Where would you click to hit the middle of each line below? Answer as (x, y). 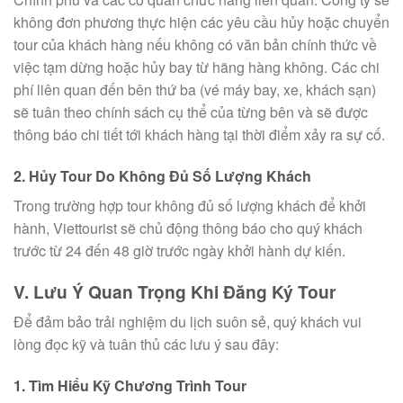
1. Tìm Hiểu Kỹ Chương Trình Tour (130, 386)
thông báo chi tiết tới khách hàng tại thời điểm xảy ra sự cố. (199, 135)
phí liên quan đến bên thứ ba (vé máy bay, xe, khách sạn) (195, 90)
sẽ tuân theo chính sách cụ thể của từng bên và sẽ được (191, 112)
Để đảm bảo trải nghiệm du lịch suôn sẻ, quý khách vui (188, 322)
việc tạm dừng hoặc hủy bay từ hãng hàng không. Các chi (197, 67)
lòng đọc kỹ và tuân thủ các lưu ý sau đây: (146, 345)
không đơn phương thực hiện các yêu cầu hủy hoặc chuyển (201, 22)
